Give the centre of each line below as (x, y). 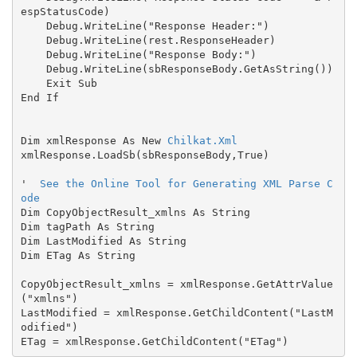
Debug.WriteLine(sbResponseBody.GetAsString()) (33, 69)
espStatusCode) (65, 11)
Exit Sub (33, 83)
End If (39, 97)
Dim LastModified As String (103, 241)
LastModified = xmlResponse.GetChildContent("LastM (177, 312)
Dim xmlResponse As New (94, 140)
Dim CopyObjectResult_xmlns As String (135, 212)
